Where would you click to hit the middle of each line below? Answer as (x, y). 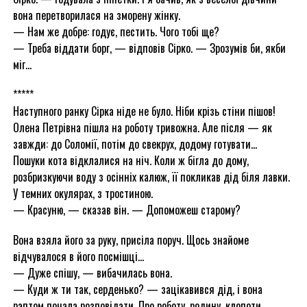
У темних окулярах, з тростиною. (83, 193)
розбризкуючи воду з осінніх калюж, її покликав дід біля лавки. (151, 177)
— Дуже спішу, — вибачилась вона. (92, 273)
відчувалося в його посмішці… (78, 256)
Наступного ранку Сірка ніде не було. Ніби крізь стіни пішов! (144, 111)
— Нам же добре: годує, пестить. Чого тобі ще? (116, 32)
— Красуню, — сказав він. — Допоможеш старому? (126, 210)
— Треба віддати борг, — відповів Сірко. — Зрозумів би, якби (149, 48)
